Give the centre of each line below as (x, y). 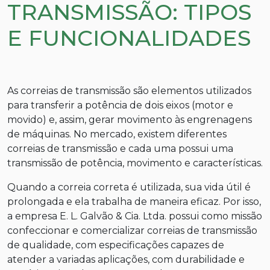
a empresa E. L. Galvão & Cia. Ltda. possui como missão (135, 216)
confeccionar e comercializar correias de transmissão (132, 230)
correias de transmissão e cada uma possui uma (120, 148)
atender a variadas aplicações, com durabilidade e (126, 259)
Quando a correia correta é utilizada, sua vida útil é (129, 187)
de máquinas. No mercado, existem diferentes (117, 134)
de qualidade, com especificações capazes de (116, 245)
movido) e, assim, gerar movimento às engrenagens (130, 119)
